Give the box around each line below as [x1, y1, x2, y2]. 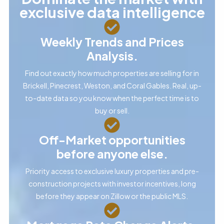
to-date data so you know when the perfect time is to [25, 93, 199, 102]
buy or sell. [94, 105, 129, 115]
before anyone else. [56, 146, 168, 161]
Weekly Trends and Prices [40, 34, 184, 49]
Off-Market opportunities [38, 132, 185, 147]
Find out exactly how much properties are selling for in [25, 68, 199, 77]
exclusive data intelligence [19, 2, 205, 21]
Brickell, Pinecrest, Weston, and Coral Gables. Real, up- [22, 80, 201, 90]
